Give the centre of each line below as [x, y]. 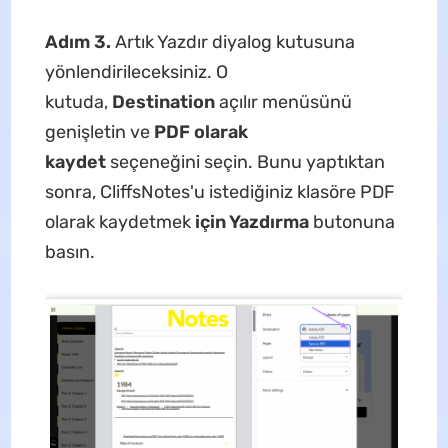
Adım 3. [79, 41]
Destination [165, 101]
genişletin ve [99, 131]
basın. [69, 251]
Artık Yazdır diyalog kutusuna [234, 41]
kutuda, [78, 101]
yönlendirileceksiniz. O [136, 71]
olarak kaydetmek [119, 221]
